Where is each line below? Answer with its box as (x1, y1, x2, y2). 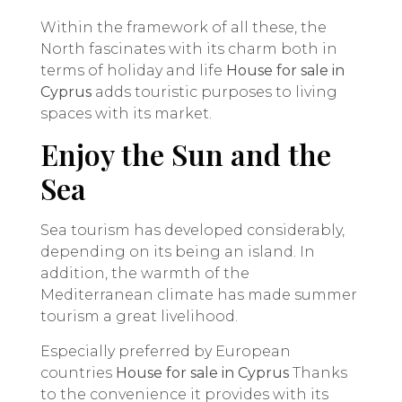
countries (40, 363, 116, 381)
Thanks (289, 363, 347, 381)
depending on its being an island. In (40, 243, 315, 261)
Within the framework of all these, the (40, 18, 327, 36)
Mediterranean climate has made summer (40, 286, 357, 304)
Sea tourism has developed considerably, (40, 222, 345, 240)
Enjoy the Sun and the (40, 135, 331, 174)
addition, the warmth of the (40, 265, 249, 283)
